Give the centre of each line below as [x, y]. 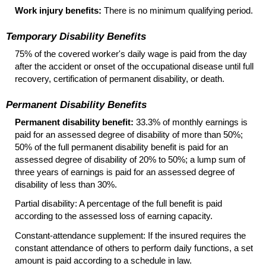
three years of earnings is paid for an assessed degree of [125, 172]
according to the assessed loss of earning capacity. [114, 216]
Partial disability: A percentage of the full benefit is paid [118, 204]
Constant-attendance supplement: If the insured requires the [130, 235]
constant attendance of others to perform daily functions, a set [134, 248]
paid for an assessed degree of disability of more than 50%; [129, 135]
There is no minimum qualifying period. [177, 11]
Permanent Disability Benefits [76, 104]
